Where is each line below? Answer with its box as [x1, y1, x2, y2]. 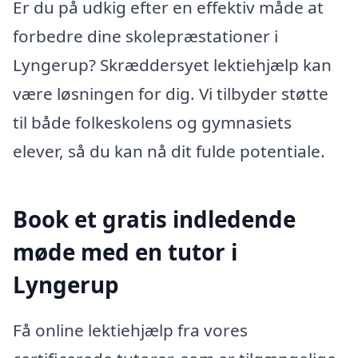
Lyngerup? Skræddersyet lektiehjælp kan [13, 54, 332, 77]
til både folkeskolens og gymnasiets [13, 111, 292, 134]
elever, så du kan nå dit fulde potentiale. [13, 140, 325, 163]
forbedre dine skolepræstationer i [13, 25, 278, 48]
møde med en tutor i [13, 236, 237, 267]
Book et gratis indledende [13, 203, 296, 234]
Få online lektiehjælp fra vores [13, 319, 248, 342]
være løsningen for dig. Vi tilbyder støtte [13, 82, 328, 105]
